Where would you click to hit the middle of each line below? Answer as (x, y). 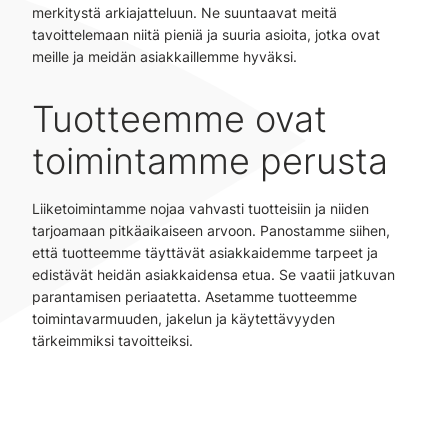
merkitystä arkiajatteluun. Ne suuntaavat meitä (184, 12)
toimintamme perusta (215, 161)
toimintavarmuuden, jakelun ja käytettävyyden (183, 318)
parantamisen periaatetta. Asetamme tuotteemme (194, 296)
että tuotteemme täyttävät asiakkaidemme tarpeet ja (205, 252)
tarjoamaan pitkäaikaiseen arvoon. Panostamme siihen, (211, 230)
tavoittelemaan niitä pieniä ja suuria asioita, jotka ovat (206, 34)
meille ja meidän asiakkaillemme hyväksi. (166, 56)
